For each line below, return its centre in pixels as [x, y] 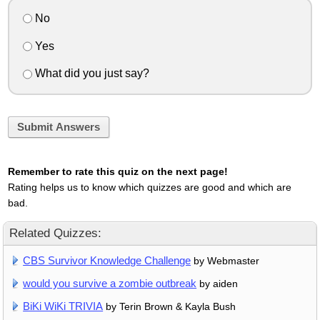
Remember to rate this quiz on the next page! [117, 171]
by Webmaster [225, 260]
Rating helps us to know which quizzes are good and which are [149, 187]
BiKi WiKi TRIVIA [63, 306]
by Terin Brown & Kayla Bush [170, 306]
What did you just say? [90, 74]
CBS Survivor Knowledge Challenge [107, 260]
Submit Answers [58, 127]
